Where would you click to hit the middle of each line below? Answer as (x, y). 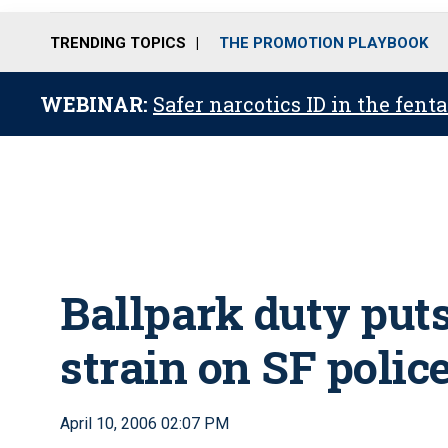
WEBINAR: (96, 104)
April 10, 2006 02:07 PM (144, 423)
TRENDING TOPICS (118, 42)
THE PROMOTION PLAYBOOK (323, 42)
